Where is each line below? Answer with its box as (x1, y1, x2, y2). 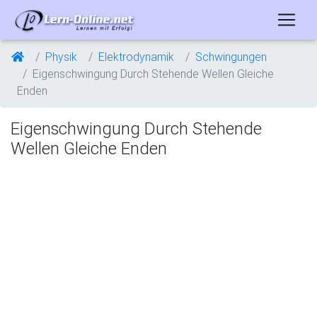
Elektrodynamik (98, 50, 174, 64)
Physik (45, 50, 77, 64)
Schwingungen (195, 50, 267, 64)
